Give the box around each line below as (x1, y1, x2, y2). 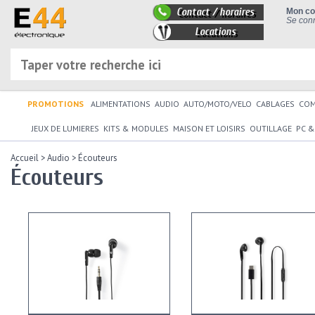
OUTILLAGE (250, 123, 292, 134)
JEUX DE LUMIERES (32, 123, 99, 134)
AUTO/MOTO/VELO (184, 98, 252, 109)
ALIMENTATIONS (91, 98, 150, 109)
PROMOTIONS (27, 98, 84, 109)
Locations (195, 25, 236, 38)
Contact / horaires (176, 6, 254, 18)
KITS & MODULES (103, 123, 169, 134)
